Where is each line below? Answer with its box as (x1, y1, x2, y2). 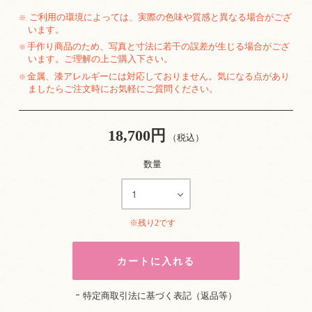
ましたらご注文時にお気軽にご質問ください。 (27, 83, 218, 94)
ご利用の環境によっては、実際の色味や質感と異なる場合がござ (26, 11, 292, 22)
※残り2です (130, 218, 175, 228)
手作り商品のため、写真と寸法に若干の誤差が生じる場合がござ (26, 41, 290, 52)
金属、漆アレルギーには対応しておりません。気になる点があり (26, 70, 290, 81)
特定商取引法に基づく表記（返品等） (82, 290, 237, 302)
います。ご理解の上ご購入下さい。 (27, 54, 173, 65)
